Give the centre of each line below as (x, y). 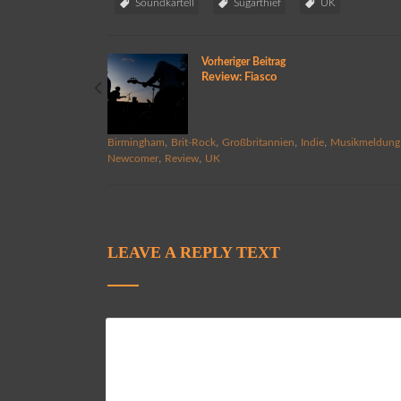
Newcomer (133, 158)
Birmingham (137, 142)
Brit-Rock (194, 142)
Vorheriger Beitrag (244, 61)
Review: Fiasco (239, 77)
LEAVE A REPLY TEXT (194, 252)
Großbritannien (259, 142)
